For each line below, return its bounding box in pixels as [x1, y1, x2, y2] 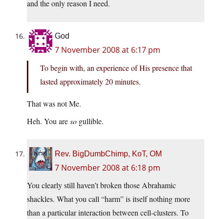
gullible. [77, 116, 104, 127]
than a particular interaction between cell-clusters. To [27, 207, 189, 218]
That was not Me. [27, 98, 81, 109]
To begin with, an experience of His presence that [40, 63, 192, 73]
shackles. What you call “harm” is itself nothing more [27, 194, 190, 204]
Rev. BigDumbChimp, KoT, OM [55, 150, 162, 158]
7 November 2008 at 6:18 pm [55, 162, 160, 174]
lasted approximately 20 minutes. [40, 76, 141, 87]
